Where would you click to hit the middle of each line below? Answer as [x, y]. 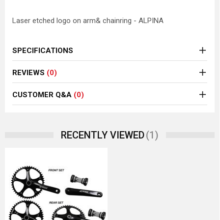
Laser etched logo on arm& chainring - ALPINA [88, 21]
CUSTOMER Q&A [43, 95]
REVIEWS [29, 73]
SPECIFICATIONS [43, 51]
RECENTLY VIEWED [103, 135]
